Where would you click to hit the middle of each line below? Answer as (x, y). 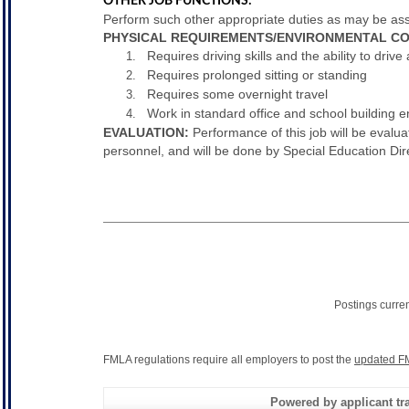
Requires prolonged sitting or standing (257, 75)
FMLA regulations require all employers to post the (229, 359)
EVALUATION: (146, 132)
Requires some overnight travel (237, 94)
